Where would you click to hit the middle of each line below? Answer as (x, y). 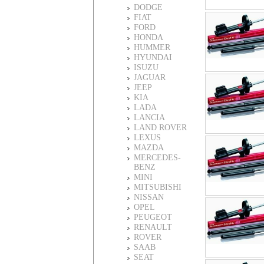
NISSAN (149, 197)
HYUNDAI (153, 57)
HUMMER (152, 47)
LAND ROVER (160, 128)
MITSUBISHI (158, 187)
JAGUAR (150, 77)
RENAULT (153, 227)
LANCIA (149, 118)
